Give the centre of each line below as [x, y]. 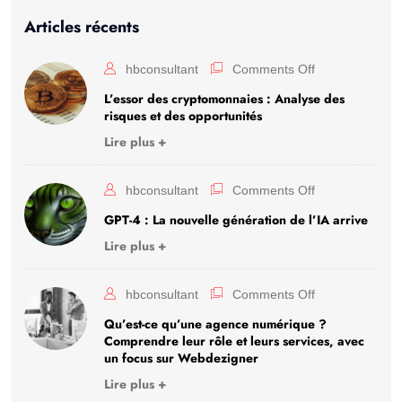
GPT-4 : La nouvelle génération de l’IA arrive [236, 219]
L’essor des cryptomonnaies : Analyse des [224, 98]
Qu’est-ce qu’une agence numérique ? [215, 323]
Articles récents [82, 26]
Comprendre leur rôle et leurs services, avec [234, 341]
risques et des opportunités [183, 115]
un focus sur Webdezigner [181, 358]
